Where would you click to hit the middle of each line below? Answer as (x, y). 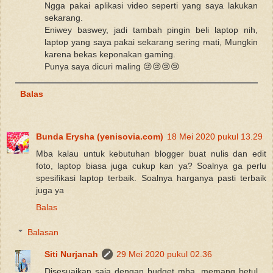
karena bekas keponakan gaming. (110, 54)
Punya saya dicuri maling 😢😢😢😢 (112, 66)
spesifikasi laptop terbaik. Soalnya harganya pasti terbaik (151, 178)
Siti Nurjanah (72, 254)
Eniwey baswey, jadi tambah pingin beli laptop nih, (151, 30)
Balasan (43, 232)
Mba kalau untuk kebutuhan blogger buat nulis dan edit (151, 153)
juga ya (50, 190)
